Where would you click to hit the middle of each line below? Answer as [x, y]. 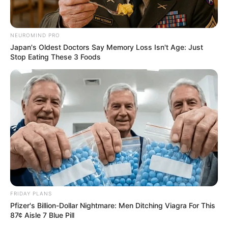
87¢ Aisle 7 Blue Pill [42, 215]
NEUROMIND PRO [35, 35]
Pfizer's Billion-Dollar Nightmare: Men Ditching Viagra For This [113, 205]
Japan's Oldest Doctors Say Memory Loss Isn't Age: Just [107, 47]
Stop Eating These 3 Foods [55, 57]
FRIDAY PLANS [31, 193]
